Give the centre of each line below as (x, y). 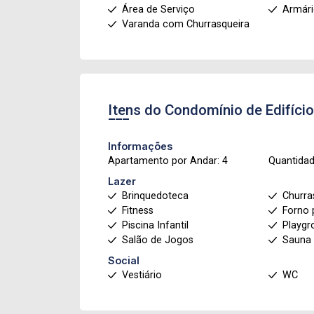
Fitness (138, 211)
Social (124, 260)
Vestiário (142, 275)
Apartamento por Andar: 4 (168, 161)
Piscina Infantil (155, 225)
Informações (140, 146)
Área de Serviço (158, 9)
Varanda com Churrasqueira (186, 24)
